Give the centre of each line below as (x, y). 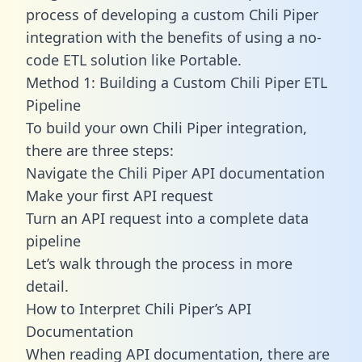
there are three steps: (100, 150)
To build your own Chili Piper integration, (166, 127)
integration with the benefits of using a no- (174, 37)
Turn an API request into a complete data (167, 218)
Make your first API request (120, 195)
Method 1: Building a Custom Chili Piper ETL (177, 82)
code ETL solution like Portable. (134, 59)
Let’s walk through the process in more (159, 263)
